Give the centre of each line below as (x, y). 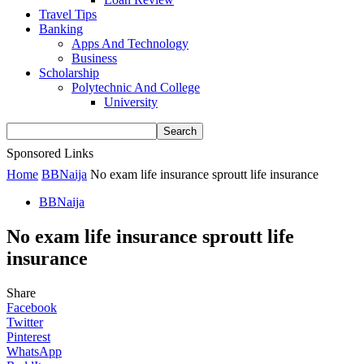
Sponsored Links (50, 153)
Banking (61, 29)
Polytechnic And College (136, 87)
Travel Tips (68, 14)
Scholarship (69, 73)
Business (94, 58)
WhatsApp (34, 351)
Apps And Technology (130, 43)
